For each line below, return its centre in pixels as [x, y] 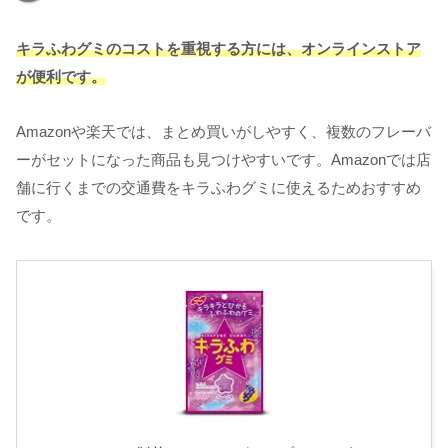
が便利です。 [61, 77]
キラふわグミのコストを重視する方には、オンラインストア [218, 49]
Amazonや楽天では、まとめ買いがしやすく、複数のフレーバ [223, 132]
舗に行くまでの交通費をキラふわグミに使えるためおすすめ [218, 188]
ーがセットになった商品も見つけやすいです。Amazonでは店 [223, 160]
